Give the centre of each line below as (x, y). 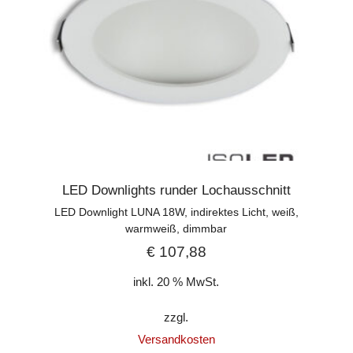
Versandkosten (176, 340)
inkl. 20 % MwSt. (176, 282)
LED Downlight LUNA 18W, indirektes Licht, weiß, (176, 212)
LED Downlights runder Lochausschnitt (176, 190)
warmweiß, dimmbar (176, 228)
